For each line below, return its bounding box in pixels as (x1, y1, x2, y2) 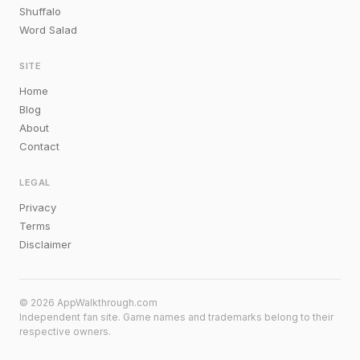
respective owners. (19, 325, 111, 337)
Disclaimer (19, 238, 72, 251)
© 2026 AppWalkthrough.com (19, 297, 157, 309)
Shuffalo (19, 5, 61, 18)
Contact (19, 140, 59, 153)
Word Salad (19, 23, 77, 36)
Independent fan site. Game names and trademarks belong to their (19, 311, 333, 323)
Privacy (19, 201, 56, 214)
